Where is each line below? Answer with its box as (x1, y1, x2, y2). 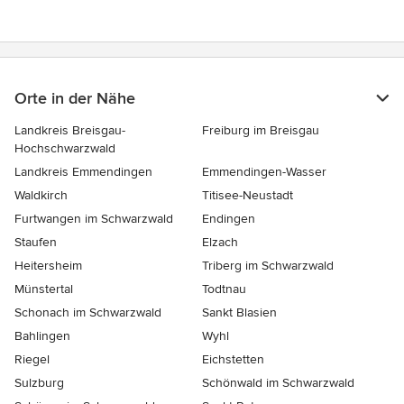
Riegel (14, 352, 50, 368)
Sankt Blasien (202, 305, 277, 321)
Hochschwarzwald (14, 141, 115, 157)
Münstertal (14, 281, 73, 298)
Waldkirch (14, 188, 68, 204)
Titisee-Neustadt (202, 188, 293, 204)
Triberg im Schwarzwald (202, 258, 334, 274)
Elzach (202, 234, 238, 251)
